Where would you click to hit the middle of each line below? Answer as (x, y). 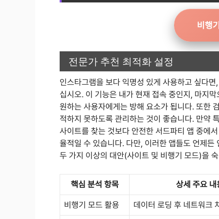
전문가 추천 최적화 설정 (121, 61)
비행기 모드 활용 (92, 205)
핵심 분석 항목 (95, 185)
